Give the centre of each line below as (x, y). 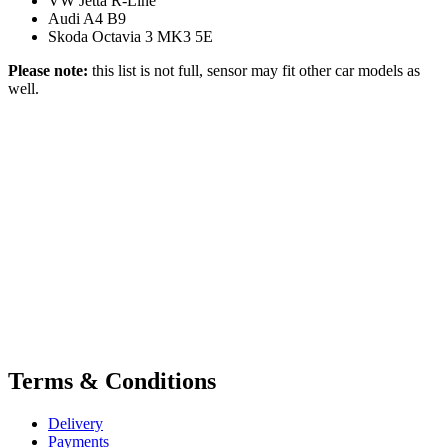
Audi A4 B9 (87, 18)
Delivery (75, 424)
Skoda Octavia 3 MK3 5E (130, 36)
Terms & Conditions (112, 381)
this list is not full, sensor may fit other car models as (254, 70)
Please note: (48, 70)
